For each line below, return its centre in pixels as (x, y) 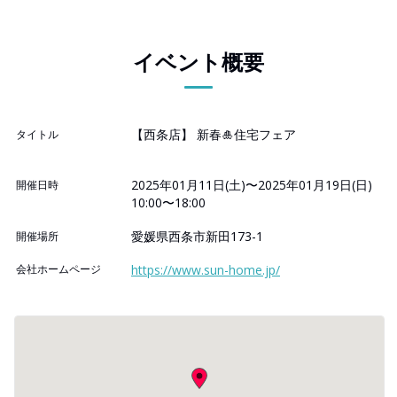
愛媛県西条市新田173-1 (197, 236)
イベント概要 (198, 61)
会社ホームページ (58, 269)
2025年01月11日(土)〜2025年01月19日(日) (252, 184)
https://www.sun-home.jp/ (206, 269)
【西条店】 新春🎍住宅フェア (214, 134)
